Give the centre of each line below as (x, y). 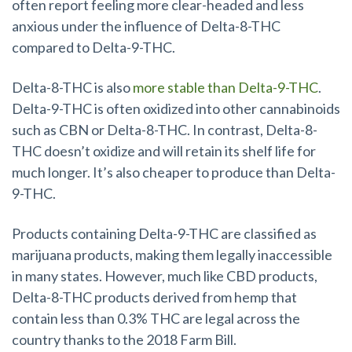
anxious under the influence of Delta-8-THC (146, 26)
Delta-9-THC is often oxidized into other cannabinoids (176, 109)
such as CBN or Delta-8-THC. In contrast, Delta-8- (165, 130)
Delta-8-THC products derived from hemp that (154, 297)
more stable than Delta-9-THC (225, 88)
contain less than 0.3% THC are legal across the (156, 318)
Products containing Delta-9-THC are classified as (164, 233)
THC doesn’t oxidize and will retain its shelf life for (164, 151)
